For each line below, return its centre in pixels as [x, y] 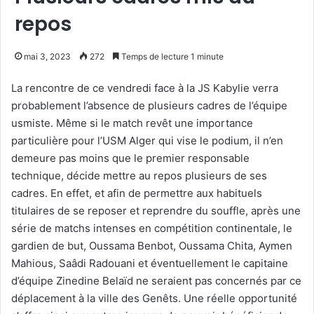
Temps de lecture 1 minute [171, 56]
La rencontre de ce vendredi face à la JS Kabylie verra [145, 88]
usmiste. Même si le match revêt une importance [132, 123]
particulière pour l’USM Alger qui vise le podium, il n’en [147, 140]
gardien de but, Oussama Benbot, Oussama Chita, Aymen [152, 245]
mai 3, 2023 [47, 56]
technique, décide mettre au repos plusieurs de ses [139, 175]
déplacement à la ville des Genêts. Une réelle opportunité [154, 298]
